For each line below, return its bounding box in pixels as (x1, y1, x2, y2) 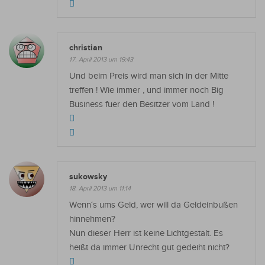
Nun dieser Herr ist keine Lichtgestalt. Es (69, 228, 223, 238)
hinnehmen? (69, 214, 115, 224)
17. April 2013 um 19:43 (69, 55, 133, 63)
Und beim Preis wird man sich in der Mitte (69, 70, 228, 81)
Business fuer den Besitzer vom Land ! (69, 99, 214, 109)
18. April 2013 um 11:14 (69, 184, 131, 192)
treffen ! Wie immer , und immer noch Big (69, 85, 224, 95)
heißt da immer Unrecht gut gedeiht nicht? (69, 242, 230, 253)
